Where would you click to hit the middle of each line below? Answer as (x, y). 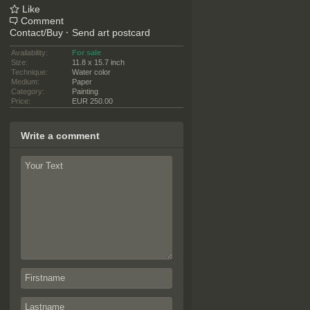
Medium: (25, 82)
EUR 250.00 (92, 101)
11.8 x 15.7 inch (98, 62)
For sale (86, 53)
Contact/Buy (36, 33)
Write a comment (60, 136)
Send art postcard (111, 33)
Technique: (29, 72)
